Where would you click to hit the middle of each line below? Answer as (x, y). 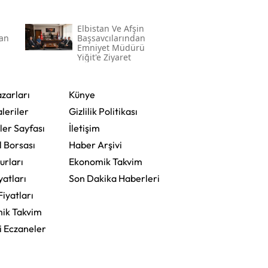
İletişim (84, 128)
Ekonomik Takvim (105, 162)
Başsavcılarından (111, 38)
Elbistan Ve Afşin (110, 29)
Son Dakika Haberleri (114, 179)
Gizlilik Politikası (103, 112)
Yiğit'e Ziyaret (104, 57)
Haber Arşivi (95, 145)
